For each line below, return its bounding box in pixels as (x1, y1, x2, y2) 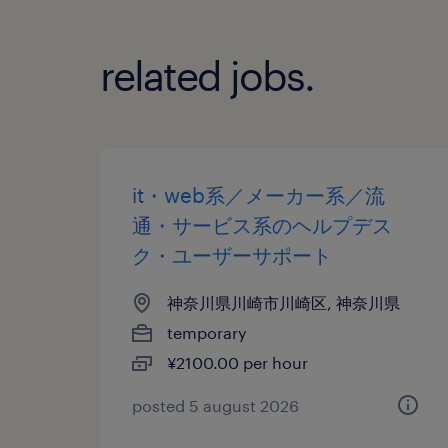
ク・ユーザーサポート (132, 242, 332, 267)
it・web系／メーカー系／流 (132, 182, 385, 207)
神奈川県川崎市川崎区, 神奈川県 (167, 292, 400, 312)
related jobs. (100, 51, 314, 99)
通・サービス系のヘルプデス (132, 212, 392, 237)
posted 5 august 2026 (132, 395, 299, 415)
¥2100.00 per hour (167, 352, 308, 372)
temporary (167, 322, 247, 342)
